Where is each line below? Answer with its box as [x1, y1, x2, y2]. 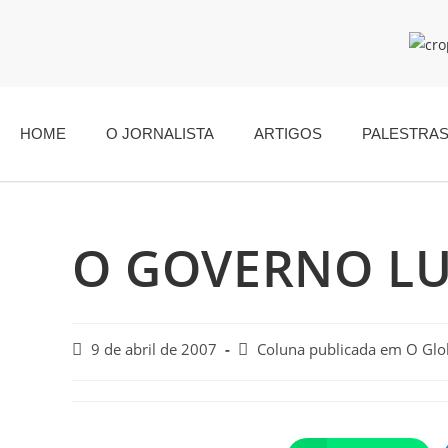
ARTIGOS [254, 124, 322, 142]
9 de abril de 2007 [91, 339, 217, 359]
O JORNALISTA [106, 124, 214, 142]
